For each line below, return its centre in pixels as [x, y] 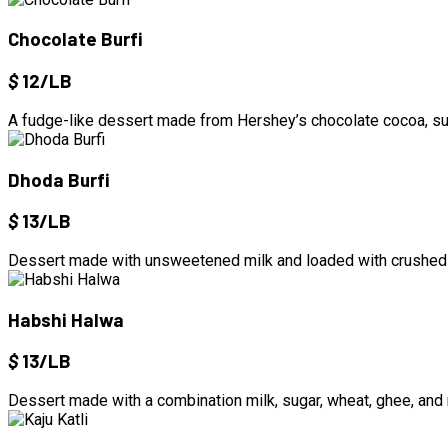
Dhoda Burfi [59, 179]
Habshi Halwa [66, 319]
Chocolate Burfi [75, 39]
